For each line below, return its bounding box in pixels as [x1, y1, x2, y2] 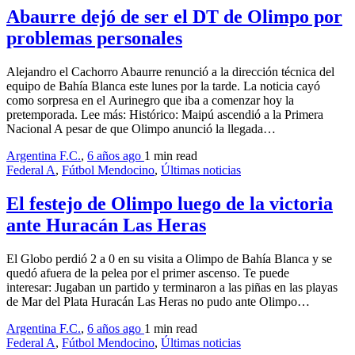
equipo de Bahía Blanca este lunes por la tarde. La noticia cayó [6, 79, 320, 94]
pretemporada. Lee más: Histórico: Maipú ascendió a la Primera [6, 108, 323, 122]
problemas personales [6, 28, 182, 49]
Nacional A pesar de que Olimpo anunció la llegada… [6, 122, 276, 136]
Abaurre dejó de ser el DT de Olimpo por [6, 6, 342, 28]
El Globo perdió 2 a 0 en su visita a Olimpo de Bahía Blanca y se [6, 252, 332, 266]
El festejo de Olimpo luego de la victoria [6, 193, 333, 215]
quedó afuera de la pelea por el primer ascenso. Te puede [6, 266, 289, 281]
